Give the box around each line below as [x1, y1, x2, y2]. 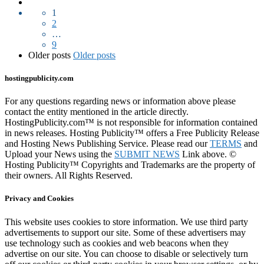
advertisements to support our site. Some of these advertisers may [5, 227, 246, 237]
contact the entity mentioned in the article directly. [5, 107, 189, 117]
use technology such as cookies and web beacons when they [5, 237, 229, 248]
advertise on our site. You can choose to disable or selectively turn [5, 248, 248, 259]
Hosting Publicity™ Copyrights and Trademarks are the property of [5, 160, 255, 170]
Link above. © [180, 149, 236, 160]
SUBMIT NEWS [114, 149, 180, 160]
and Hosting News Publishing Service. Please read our [5, 138, 210, 149]
